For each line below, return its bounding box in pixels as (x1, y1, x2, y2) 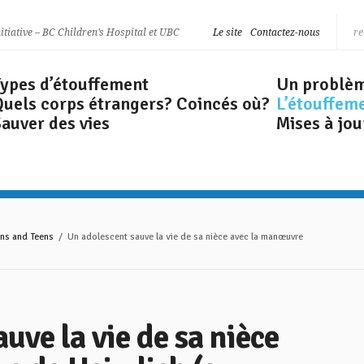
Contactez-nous (250, 25, 320, 39)
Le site (213, 25, 242, 39)
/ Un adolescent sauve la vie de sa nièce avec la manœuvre (54, 231, 303, 243)
